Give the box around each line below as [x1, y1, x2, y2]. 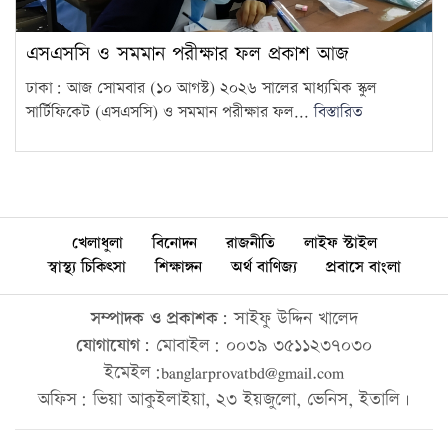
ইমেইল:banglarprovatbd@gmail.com [104, 359, 344, 385]
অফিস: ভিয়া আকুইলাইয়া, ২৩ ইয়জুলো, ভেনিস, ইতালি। [38, 386, 410, 412]
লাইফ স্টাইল [303, 231, 377, 255]
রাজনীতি [225, 231, 275, 255]
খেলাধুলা [71, 231, 123, 255]
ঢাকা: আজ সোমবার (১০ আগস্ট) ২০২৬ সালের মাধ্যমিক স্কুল [26, 76, 377, 100]
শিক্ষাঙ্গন [154, 255, 202, 279]
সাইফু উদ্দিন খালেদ [227, 305, 358, 331]
